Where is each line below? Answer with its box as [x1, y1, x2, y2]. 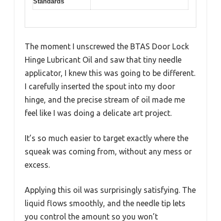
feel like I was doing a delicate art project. [25, 108, 172, 117]
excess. [25, 160, 50, 169]
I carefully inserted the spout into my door [25, 81, 175, 91]
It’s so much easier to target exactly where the [25, 133, 188, 143]
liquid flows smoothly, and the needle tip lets [25, 198, 185, 208]
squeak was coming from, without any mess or [25, 147, 192, 156]
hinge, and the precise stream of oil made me [25, 95, 185, 104]
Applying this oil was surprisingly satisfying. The [25, 185, 196, 194]
